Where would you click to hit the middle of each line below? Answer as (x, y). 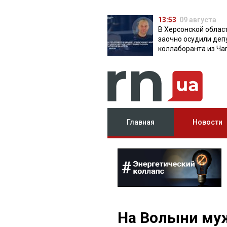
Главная (141, 122)
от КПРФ (172, 58)
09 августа (198, 20)
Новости (207, 122)
